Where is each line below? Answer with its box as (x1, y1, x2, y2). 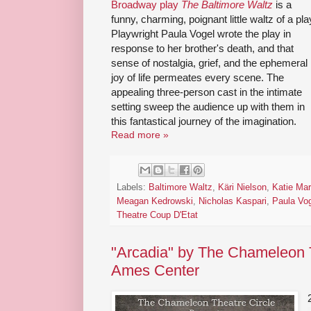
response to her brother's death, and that (111, 42, 294, 55)
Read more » (111, 129, 169, 141)
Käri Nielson (218, 182, 267, 192)
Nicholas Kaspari (199, 196, 267, 206)
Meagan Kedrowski (117, 196, 193, 206)
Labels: (117, 182, 149, 192)
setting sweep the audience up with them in (111, 101, 305, 113)
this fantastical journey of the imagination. (111, 115, 296, 128)
